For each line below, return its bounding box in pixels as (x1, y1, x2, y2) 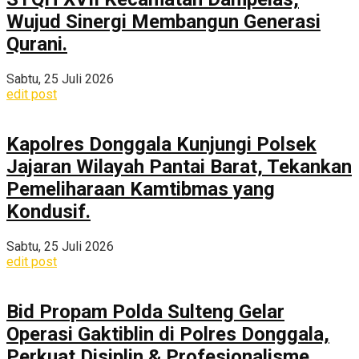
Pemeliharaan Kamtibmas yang (6, 178, 275, 201)
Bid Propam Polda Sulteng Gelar (6, 301, 284, 324)
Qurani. (6, 33, 67, 56)
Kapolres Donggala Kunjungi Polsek (6, 133, 317, 156)
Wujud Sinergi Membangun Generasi (6, 10, 321, 34)
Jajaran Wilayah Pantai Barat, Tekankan (6, 155, 352, 179)
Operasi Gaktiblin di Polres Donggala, (6, 323, 329, 346)
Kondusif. (6, 200, 91, 224)
